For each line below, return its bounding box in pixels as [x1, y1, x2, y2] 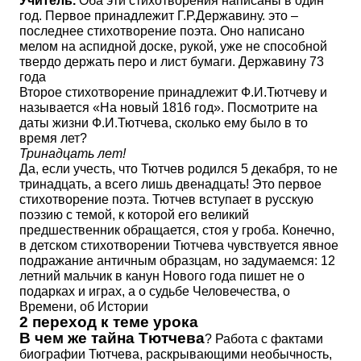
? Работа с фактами [205, 332, 323, 346]
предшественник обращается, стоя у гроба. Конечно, [19, 223, 334, 237]
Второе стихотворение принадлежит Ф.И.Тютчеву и [19, 85, 327, 99]
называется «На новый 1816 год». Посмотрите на [19, 101, 317, 114]
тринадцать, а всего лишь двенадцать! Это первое [19, 177, 322, 191]
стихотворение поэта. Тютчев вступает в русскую [19, 193, 313, 206]
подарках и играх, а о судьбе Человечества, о [19, 284, 290, 298]
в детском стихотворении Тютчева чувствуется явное [19, 239, 338, 252]
